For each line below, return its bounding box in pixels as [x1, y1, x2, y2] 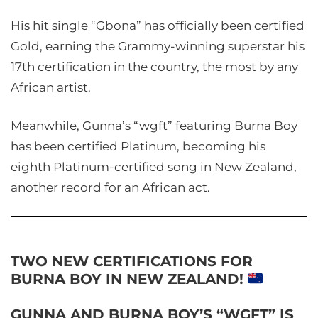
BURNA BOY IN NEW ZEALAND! [11, 270, 248, 287]
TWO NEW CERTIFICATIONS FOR [11, 253, 253, 270]
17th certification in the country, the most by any [11, 60, 298, 74]
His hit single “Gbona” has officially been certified [11, 18, 305, 33]
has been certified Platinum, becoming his [11, 139, 265, 153]
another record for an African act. [11, 180, 210, 194]
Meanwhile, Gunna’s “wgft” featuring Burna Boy [11, 119, 297, 133]
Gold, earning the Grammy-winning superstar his [11, 39, 305, 53]
